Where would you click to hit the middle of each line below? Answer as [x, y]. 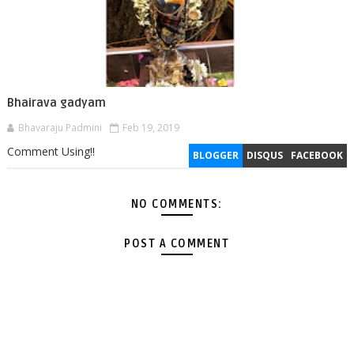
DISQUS [265, 156]
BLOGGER [216, 156]
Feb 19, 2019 [151, 128]
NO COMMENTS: [177, 205]
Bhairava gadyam [56, 103]
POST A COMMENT [177, 244]
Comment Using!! [51, 152]
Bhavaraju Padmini [60, 128]
